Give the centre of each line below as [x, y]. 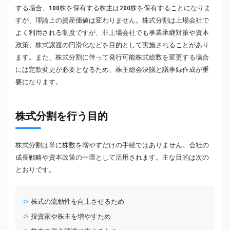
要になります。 [39, 82]
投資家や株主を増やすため [71, 217]
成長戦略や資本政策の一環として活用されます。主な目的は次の [112, 158]
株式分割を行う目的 [62, 116]
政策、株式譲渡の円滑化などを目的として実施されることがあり [112, 45]
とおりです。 [35, 170]
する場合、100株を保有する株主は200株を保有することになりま [113, 8]
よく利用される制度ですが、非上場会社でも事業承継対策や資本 [112, 33]
